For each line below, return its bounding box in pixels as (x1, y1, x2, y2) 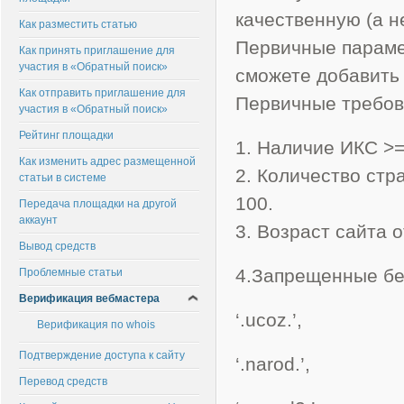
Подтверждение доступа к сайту (19, 349, 185, 362)
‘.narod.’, (235, 353, 310, 374)
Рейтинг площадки (19, 129, 114, 142)
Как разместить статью (19, 18, 137, 31)
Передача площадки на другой (19, 197, 177, 210)
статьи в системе (19, 171, 106, 184)
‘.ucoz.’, (235, 309, 302, 330)
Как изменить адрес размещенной (19, 155, 196, 168)
